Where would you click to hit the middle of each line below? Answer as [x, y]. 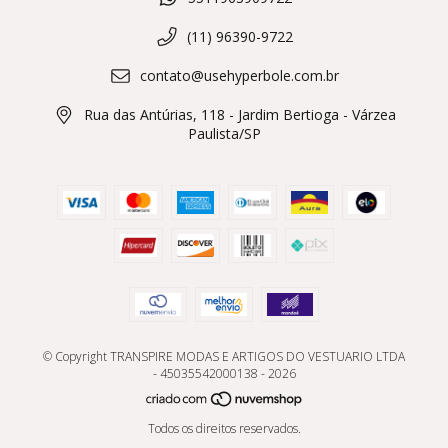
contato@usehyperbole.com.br [240, 76]
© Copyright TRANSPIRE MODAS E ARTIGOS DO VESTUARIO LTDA [224, 357]
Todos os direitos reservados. [224, 429]
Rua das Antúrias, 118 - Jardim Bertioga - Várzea [239, 115]
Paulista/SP [224, 134]
